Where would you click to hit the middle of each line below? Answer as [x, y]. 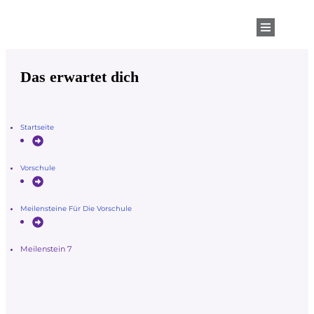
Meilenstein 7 [46, 248]
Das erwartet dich [80, 76]
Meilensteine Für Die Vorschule [76, 208]
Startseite [37, 127]
